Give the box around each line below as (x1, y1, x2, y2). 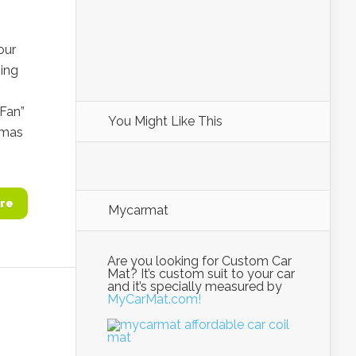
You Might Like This (108, 114, 222, 129)
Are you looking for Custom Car (107, 253, 292, 269)
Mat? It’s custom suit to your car (107, 266, 295, 281)
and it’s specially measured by (107, 279, 282, 294)
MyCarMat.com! (107, 292, 201, 307)
